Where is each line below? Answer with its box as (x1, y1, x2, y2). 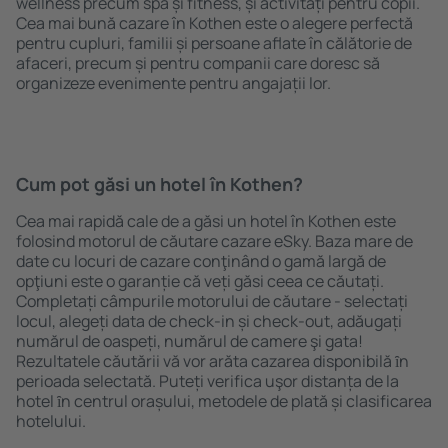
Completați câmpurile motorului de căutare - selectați (16, 290, 408, 312)
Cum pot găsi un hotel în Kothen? (16, 172, 303, 196)
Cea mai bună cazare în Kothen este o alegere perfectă (16, 12, 413, 34)
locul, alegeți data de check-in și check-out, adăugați (16, 310, 402, 332)
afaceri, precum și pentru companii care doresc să (16, 52, 380, 74)
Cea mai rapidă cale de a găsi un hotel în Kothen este (16, 210, 396, 232)
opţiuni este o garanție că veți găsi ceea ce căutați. (16, 270, 384, 292)
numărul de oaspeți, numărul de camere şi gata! (16, 330, 363, 352)
